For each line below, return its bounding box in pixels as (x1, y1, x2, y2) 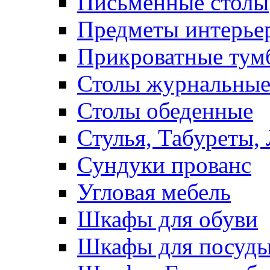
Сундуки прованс (77, 152, 251, 178)
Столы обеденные (77, 98, 253, 124)
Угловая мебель (77, 179, 231, 206)
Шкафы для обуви (77, 206, 258, 233)
